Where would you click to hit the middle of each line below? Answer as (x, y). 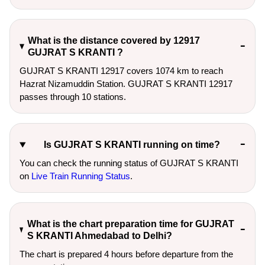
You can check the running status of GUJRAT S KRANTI (129, 163)
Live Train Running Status (81, 176)
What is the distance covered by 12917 (114, 41)
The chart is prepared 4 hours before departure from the (126, 254)
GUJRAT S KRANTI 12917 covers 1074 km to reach (121, 71)
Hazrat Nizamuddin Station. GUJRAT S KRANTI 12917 (126, 84)
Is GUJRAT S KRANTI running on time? (132, 145)
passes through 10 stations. (73, 97)
